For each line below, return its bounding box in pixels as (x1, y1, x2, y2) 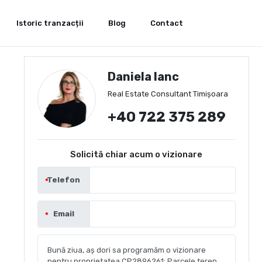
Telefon (47, 175, 81, 184)
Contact (150, 19, 183, 27)
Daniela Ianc (107, 70, 179, 84)
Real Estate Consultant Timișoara (107, 89, 228, 98)
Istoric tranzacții (16, 19, 84, 27)
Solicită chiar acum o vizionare (70, 149, 203, 160)
